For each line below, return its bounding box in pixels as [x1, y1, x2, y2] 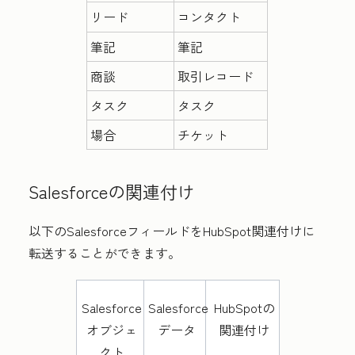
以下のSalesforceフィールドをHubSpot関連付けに [29, 221, 315, 240]
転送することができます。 [29, 243, 184, 262]
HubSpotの [213, 298, 275, 317]
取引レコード [177, 67, 254, 86]
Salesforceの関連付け [29, 178, 195, 204]
